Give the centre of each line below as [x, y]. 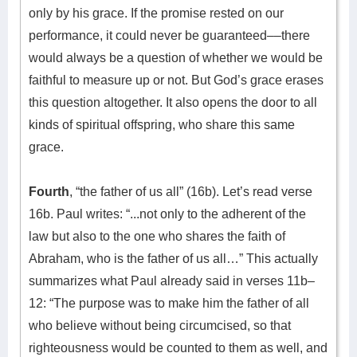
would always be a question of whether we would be [176, 58]
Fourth [49, 192]
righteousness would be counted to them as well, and [178, 348]
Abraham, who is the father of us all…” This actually [173, 259]
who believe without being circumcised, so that [160, 326]
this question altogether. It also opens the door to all [173, 102]
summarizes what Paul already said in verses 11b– [172, 281]
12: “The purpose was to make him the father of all [169, 303]
